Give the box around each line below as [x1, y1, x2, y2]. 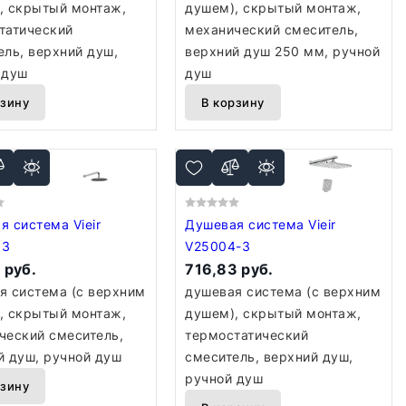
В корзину [201, 95, 265, 110]
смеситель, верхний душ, [185, 349, 353, 364]
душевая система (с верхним [185, 284, 382, 299]
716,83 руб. [185, 260, 274, 278]
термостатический [185, 327, 309, 343]
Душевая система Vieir [185, 217, 309, 232]
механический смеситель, [185, 22, 359, 37]
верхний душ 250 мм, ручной [185, 43, 381, 59]
